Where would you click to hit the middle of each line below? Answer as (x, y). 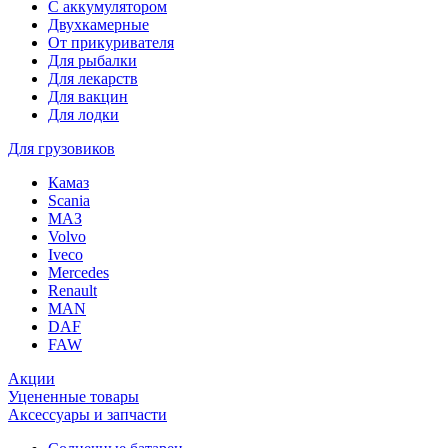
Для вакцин (88, 96)
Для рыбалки (92, 60)
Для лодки (83, 114)
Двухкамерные (98, 24)
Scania (69, 200)
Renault (72, 290)
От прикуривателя (111, 42)
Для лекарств (93, 78)
